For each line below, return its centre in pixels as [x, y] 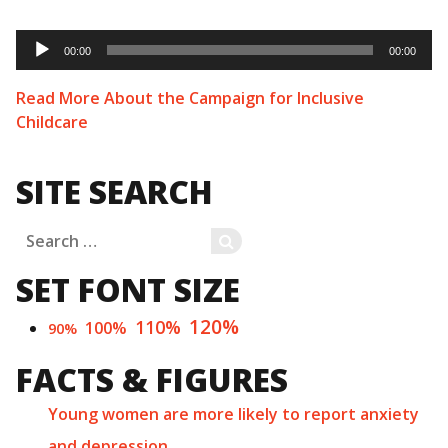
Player [39, 56]
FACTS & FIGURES [152, 380]
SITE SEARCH [114, 192]
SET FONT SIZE [128, 290]
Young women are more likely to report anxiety [233, 414]
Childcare [52, 122]
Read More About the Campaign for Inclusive [190, 98]
